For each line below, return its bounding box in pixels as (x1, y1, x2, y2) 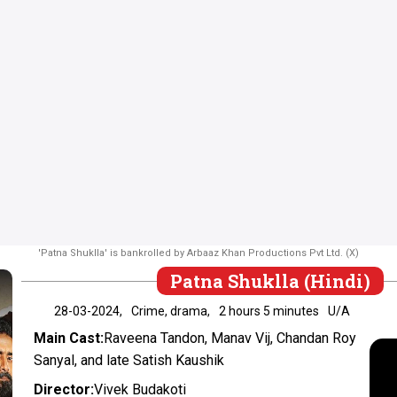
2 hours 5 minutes (219, 303, 320, 318)
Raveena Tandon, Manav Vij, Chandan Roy (104, 329, 357, 346)
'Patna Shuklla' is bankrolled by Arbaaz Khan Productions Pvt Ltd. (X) (38, 246, 359, 259)
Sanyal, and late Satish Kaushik (34, 351, 225, 369)
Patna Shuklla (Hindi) (170, 269, 371, 292)
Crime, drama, (131, 303, 211, 318)
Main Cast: (34, 329, 105, 346)
